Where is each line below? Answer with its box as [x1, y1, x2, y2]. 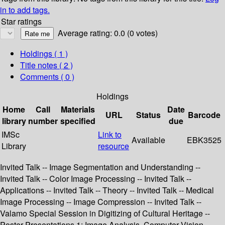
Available [132, 134, 165, 146]
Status [136, 109, 161, 121]
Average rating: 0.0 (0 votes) [58, 27, 158, 39]
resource [98, 140, 129, 152]
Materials [61, 103, 95, 116]
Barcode [188, 109, 220, 121]
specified [60, 115, 95, 127]
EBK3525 [187, 134, 221, 146]
